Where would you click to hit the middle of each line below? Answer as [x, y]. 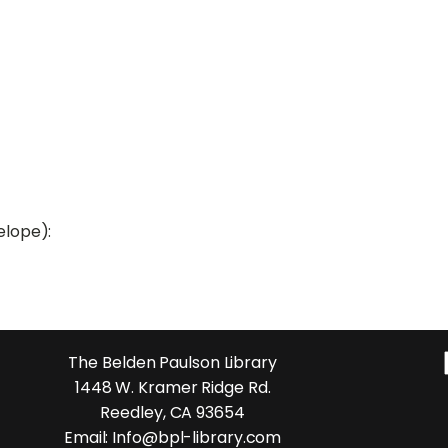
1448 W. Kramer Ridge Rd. [172, 387]
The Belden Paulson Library [172, 362]
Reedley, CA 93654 [172, 412]
